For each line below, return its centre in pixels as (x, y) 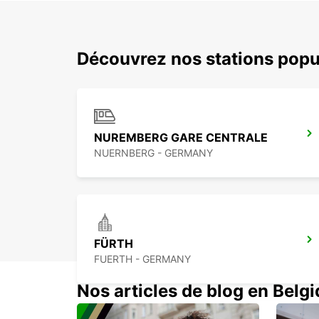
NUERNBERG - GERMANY (153, 153)
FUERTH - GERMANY (142, 259)
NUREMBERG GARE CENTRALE (181, 138)
